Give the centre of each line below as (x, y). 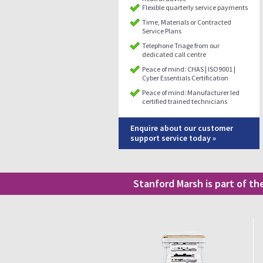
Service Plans (162, 31)
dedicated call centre (174, 54)
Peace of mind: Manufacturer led (191, 92)
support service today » (173, 138)
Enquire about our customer (182, 128)
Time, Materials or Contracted (187, 22)
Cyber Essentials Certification (185, 78)
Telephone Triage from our (181, 45)
